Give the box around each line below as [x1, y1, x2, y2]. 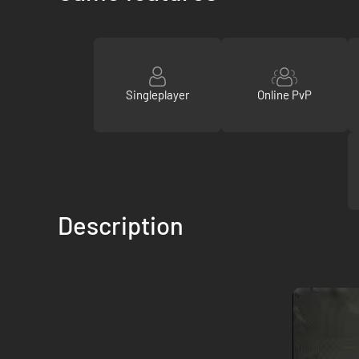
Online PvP [256, 87, 312, 102]
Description [58, 210, 184, 240]
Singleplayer [125, 87, 189, 102]
